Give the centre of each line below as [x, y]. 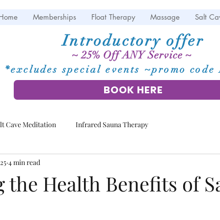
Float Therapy [113, 17]
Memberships [55, 17]
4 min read [24, 162]
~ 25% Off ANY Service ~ [133, 55]
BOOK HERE [133, 90]
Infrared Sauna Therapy [112, 124]
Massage [165, 17]
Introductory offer [133, 41]
